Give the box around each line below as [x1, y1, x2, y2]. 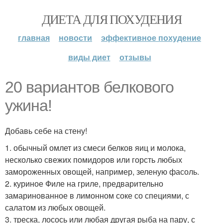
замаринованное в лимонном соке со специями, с [5, 190, 189, 201]
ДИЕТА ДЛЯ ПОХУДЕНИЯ [41, 10, 182, 27]
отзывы [119, 51, 151, 63]
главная [18, 32, 50, 43]
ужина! [5, 97, 52, 114]
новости [59, 32, 92, 43]
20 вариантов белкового [5, 78, 174, 96]
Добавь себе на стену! [5, 125, 87, 136]
